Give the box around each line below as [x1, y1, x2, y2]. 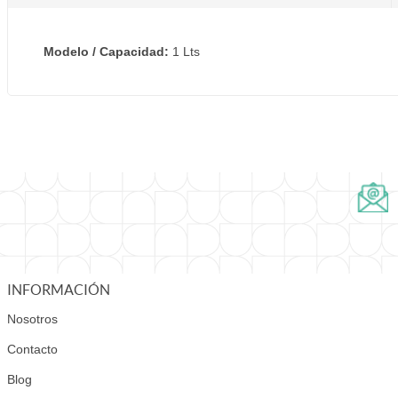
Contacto [7, 342, 58, 357]
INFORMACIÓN [7, 282, 110, 298]
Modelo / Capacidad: [44, 44, 169, 60]
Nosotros [7, 312, 58, 327]
